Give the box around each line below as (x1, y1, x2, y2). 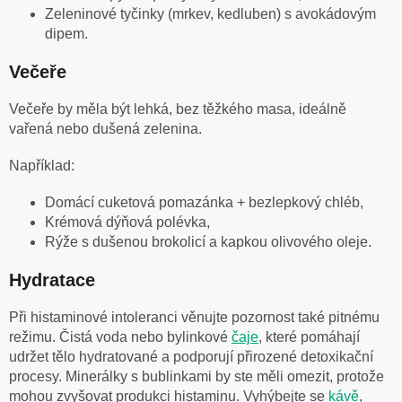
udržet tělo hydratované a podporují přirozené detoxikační (9, 348, 373, 364)
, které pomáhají (258, 328, 360, 345)
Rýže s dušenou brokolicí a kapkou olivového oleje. (45, 233, 371, 249)
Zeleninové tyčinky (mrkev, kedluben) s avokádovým (45, 5, 376, 22)
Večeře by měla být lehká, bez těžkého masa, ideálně (9, 100, 346, 117)
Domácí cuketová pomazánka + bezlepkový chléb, (45, 194, 363, 210)
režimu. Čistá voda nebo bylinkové (9, 328, 232, 345)
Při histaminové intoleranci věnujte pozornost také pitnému (9, 309, 380, 325)
